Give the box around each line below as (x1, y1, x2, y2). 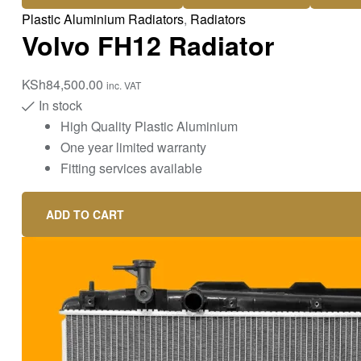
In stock (39, 95, 82, 114)
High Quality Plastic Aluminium (60, 116, 238, 135)
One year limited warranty (60, 137, 206, 156)
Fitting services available (60, 158, 202, 177)
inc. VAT (106, 77, 141, 92)
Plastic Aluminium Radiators (22, 9, 184, 28)
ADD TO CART (46, 205, 124, 222)
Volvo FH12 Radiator (22, 26, 274, 64)
